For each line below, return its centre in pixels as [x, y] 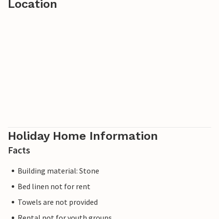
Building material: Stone [58, 171]
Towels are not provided [58, 202]
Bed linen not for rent [54, 186]
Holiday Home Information [83, 136]
